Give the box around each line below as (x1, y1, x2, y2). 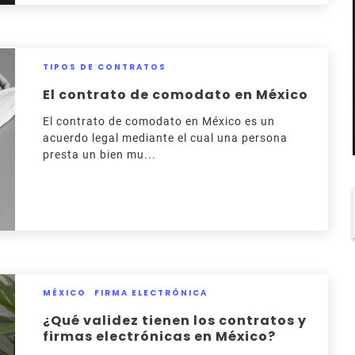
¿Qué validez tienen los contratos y (42, 311, 307, 330)
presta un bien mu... (42, 148, 156, 161)
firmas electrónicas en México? (42, 327, 276, 345)
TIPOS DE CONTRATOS (42, 61, 166, 73)
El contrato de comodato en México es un (42, 115, 275, 128)
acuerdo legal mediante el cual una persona (42, 132, 288, 144)
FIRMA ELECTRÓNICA (94, 287, 208, 299)
